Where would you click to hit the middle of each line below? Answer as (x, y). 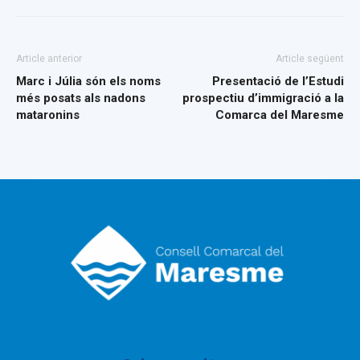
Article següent (310, 59)
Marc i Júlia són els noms (88, 81)
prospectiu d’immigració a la (263, 98)
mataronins (48, 115)
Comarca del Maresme (280, 115)
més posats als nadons (81, 98)
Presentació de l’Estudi (278, 81)
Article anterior (49, 59)
